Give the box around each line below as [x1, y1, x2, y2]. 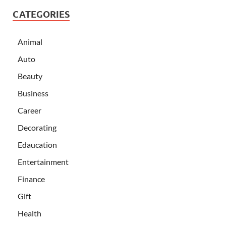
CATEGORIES [13, 9, 70, 20]
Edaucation [18, 140, 57, 150]
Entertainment [18, 157, 69, 167]
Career [18, 105, 41, 116]
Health [18, 208, 41, 218]
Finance [18, 174, 45, 184]
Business [18, 88, 48, 98]
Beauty [18, 71, 42, 81]
